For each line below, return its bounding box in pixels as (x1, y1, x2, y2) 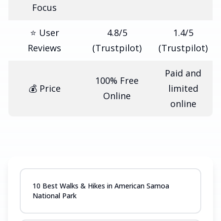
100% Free (95, 74, 139, 86)
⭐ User (30, 27, 59, 38)
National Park (33, 191, 76, 200)
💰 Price (28, 82, 61, 94)
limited (168, 82, 198, 94)
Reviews (28, 42, 61, 54)
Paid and (165, 67, 201, 79)
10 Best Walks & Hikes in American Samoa (33, 181, 169, 190)
